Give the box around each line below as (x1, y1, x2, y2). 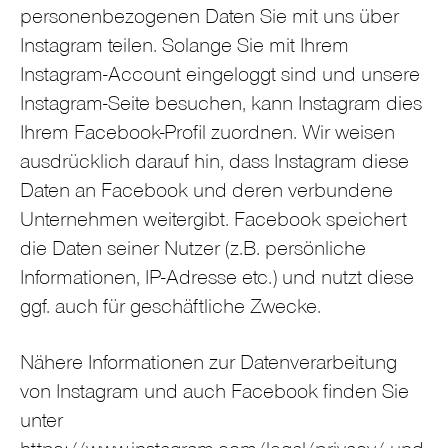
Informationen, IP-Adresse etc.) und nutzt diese (20, 269, 414, 291)
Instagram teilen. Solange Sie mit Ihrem (20, 37, 349, 59)
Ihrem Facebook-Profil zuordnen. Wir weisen (20, 124, 395, 146)
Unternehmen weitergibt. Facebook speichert (20, 211, 407, 233)
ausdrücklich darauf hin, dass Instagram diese (20, 153, 409, 175)
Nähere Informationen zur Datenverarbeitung (20, 354, 397, 376)
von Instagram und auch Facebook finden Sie (20, 383, 409, 405)
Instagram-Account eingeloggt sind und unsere (20, 66, 420, 88)
